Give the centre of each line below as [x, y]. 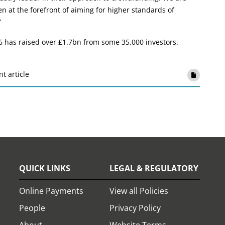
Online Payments [51, 191]
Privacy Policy [135, 208]
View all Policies [139, 191]
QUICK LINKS [45, 168]
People [32, 208]
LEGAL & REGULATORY [154, 168]
